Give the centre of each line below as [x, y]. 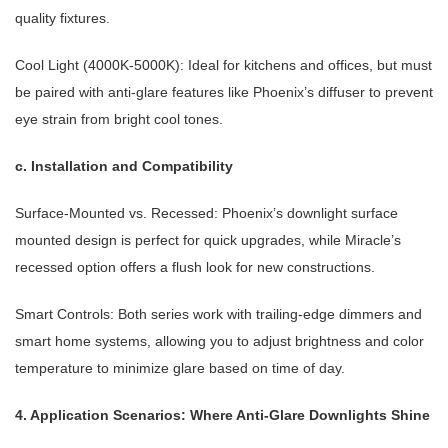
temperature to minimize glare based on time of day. [180, 368]
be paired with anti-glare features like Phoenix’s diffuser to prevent [224, 92]
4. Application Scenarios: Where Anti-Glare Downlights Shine [222, 415]
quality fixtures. [62, 18]
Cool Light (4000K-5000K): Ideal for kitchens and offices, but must [223, 65]
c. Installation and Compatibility [124, 166]
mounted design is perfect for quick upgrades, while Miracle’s [208, 240]
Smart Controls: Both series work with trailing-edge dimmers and [218, 314]
